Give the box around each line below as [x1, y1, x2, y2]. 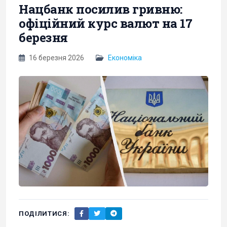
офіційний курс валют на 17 [19, 15, 193, 31]
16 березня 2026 [27, 53, 86, 62]
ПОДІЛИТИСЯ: [19, 209, 70, 217]
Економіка [108, 53, 142, 62]
